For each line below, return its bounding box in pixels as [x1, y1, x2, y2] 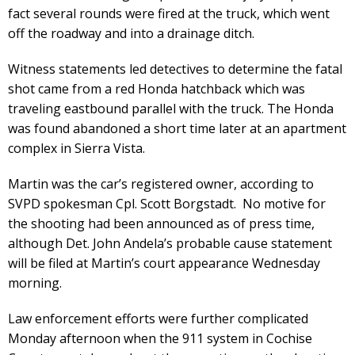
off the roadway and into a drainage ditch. [8, 24, 254, 42]
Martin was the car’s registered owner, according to [8, 174, 314, 193]
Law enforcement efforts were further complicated [8, 309, 308, 327]
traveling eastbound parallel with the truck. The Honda [8, 99, 334, 117]
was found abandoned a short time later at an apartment [8, 119, 346, 137]
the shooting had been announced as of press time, [8, 214, 315, 232]
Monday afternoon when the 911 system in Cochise [8, 329, 312, 347]
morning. [8, 273, 62, 292]
